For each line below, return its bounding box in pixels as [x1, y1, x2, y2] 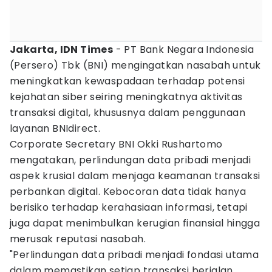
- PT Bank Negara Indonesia [113, 42, 254, 56]
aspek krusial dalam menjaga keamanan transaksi [10, 169, 260, 183]
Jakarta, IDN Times [10, 42, 114, 56]
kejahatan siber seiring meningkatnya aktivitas [10, 90, 243, 104]
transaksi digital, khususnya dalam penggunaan [10, 106, 245, 120]
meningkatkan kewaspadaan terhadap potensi [10, 74, 245, 88]
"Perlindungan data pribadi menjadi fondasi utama [10, 248, 259, 262]
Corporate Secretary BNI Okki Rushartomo [10, 137, 223, 151]
